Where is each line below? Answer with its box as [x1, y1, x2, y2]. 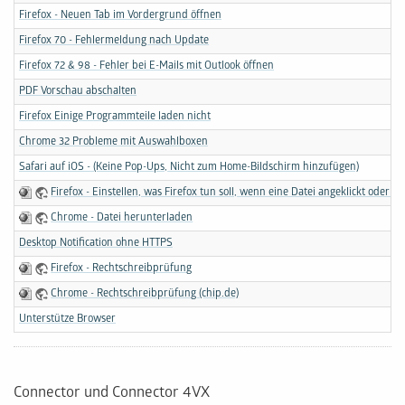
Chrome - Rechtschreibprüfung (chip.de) [51, 287, 240, 301]
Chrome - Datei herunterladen [51, 212, 193, 225]
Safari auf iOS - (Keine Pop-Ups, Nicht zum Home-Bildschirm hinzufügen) [19, 161, 359, 174]
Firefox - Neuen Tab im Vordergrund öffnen [19, 9, 221, 23]
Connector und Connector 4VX [14, 384, 210, 403]
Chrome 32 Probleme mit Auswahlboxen [19, 136, 208, 149]
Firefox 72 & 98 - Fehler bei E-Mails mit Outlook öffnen [19, 60, 274, 73]
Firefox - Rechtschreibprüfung [51, 262, 193, 276]
